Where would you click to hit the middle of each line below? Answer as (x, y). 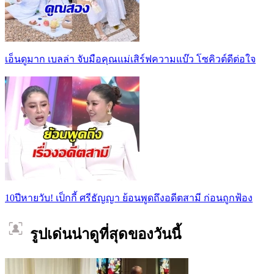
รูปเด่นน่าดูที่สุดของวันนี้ (104, 235)
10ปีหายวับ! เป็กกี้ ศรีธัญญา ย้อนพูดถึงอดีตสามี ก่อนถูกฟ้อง (129, 198)
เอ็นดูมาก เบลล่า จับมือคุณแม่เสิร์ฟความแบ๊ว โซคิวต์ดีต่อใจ (130, 59)
